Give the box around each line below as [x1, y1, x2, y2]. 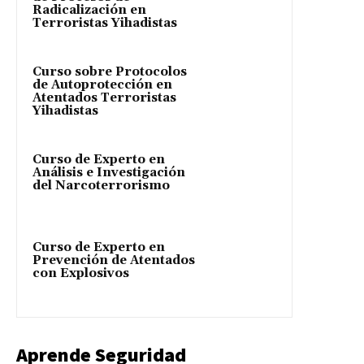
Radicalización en [32, 2, 146, 18]
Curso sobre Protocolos [32, 63, 187, 80]
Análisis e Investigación [32, 164, 185, 180]
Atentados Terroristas [32, 89, 176, 106]
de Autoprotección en [32, 76, 172, 93]
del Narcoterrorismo [32, 177, 170, 193]
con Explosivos [32, 265, 129, 281]
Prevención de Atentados [32, 252, 195, 268]
